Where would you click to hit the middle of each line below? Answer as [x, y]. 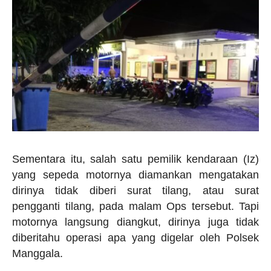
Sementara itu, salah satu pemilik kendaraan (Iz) [135, 159]
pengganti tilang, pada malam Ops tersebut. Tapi [135, 207]
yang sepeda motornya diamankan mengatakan [135, 175]
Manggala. [38, 254]
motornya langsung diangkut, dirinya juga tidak [135, 222]
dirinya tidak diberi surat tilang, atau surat [135, 191]
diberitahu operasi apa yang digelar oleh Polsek [135, 238]
